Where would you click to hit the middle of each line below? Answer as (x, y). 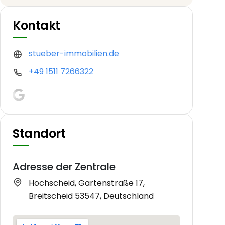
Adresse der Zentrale (64, 166)
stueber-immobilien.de (74, 54)
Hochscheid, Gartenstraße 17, (87, 183)
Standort (39, 133)
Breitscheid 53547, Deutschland (91, 196)
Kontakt (36, 26)
